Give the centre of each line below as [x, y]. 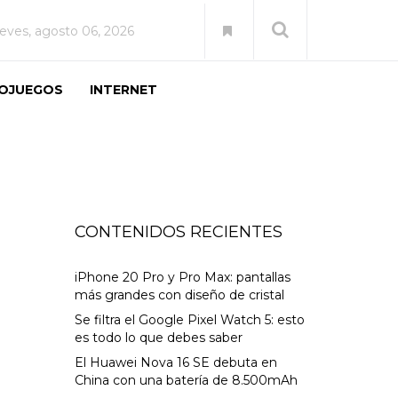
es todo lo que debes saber [158, 338]
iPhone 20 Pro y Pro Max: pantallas [182, 277]
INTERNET [123, 90]
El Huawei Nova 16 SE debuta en [175, 362]
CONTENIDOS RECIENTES [178, 232]
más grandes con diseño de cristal [179, 295]
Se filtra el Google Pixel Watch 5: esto [189, 320]
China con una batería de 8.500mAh [186, 380]
